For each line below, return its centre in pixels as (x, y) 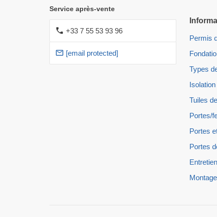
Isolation (202, 85)
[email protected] (92, 53)
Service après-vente (82, 9)
